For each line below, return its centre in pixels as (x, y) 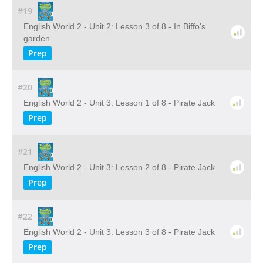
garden (37, 38)
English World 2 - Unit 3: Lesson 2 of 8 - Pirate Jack (119, 167)
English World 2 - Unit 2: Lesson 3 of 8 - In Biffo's (114, 26)
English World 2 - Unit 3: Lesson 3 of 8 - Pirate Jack (119, 232)
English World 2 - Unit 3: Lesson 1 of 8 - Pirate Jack (119, 103)
